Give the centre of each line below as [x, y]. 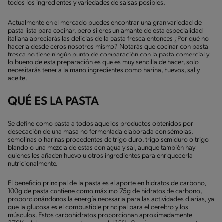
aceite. [18, 78]
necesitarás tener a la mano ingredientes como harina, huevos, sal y [104, 70]
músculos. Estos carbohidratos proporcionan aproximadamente [100, 215]
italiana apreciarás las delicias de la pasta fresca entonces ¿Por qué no [108, 39]
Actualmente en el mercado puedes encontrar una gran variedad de [105, 23]
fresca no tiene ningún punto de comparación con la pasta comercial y [109, 55]
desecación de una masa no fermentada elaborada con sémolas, [100, 132]
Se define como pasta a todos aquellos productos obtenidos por [101, 124]
